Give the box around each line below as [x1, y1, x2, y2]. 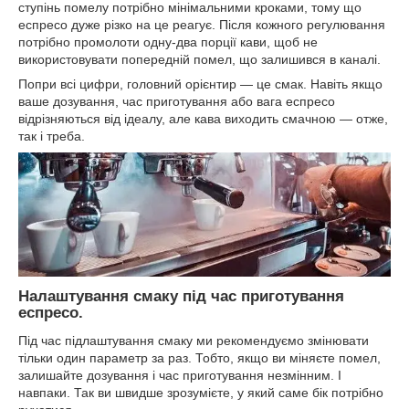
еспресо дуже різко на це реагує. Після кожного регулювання [18, 17, 385, 33]
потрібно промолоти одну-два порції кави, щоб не [18, 35, 318, 50]
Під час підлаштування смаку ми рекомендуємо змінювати [18, 332, 369, 348]
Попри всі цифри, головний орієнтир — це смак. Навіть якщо [18, 77, 383, 92]
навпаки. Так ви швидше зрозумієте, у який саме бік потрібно [18, 384, 383, 400]
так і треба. [18, 129, 85, 144]
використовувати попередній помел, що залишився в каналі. [18, 52, 381, 68]
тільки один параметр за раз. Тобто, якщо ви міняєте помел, [18, 350, 381, 365]
